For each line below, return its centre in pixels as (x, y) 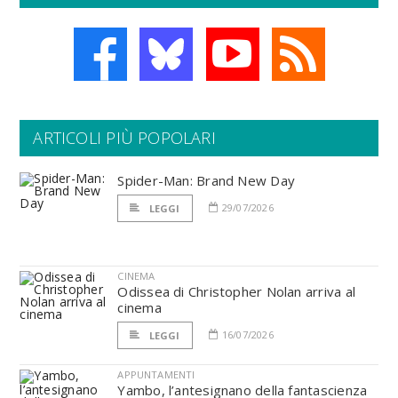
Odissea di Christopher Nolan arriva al (236, 291)
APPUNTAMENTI (156, 374)
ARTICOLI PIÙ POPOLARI (124, 138)
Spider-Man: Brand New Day (207, 180)
